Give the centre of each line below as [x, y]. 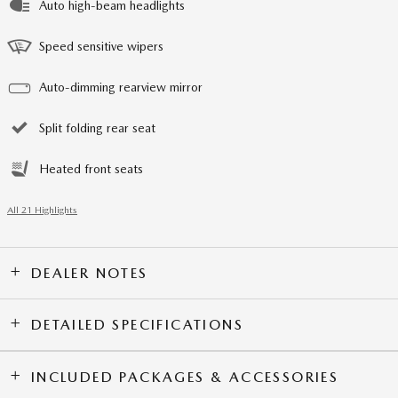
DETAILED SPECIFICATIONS [137, 325]
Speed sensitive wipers [101, 47]
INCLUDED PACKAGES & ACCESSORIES [185, 378]
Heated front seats [91, 169]
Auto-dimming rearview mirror [121, 88]
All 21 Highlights [42, 211]
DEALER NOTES [89, 274]
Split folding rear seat [97, 128]
